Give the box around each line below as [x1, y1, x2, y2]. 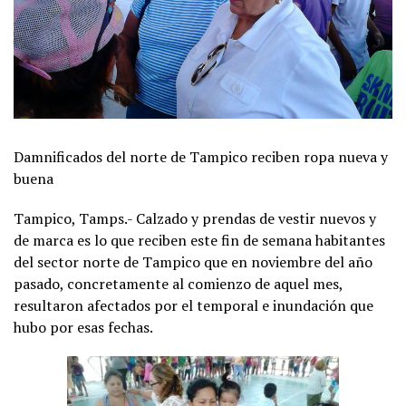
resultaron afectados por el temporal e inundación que [14, 295, 373, 315]
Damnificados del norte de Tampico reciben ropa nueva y [14, 146, 388, 167]
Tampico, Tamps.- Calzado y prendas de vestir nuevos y [14, 208, 376, 228]
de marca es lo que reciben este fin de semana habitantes [14, 229, 385, 250]
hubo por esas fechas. [14, 316, 153, 337]
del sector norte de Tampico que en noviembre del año [14, 251, 372, 272]
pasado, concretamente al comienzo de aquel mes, [14, 273, 343, 294]
